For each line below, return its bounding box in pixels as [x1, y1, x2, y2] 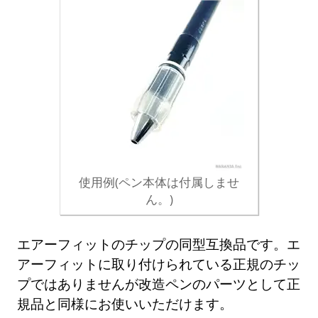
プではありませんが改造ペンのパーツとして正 [17, 274, 301, 292]
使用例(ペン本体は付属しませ [79, 174, 239, 191]
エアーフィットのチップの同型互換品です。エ [17, 234, 301, 253]
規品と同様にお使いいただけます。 [17, 294, 234, 312]
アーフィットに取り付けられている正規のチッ [17, 254, 301, 273]
